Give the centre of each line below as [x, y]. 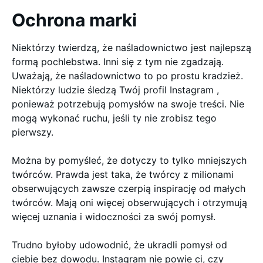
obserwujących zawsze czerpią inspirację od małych [129, 188]
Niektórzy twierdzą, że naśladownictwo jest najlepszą [131, 48]
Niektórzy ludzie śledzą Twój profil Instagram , [115, 90]
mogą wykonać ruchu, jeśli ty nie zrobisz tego [114, 118]
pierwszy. [33, 132]
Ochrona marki [74, 20]
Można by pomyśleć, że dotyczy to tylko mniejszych [129, 160]
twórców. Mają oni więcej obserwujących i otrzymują [129, 203]
